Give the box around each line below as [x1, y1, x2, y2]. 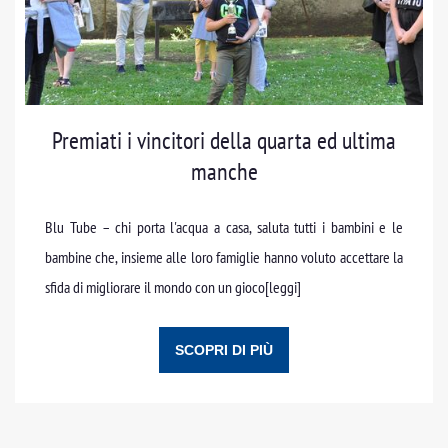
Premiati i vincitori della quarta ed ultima [52, 124, 396, 156]
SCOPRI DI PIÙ [175, 341, 273, 358]
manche [190, 155, 258, 187]
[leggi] [265, 276, 301, 297]
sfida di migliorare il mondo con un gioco [45, 276, 265, 297]
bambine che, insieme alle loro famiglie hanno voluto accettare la [45, 246, 403, 267]
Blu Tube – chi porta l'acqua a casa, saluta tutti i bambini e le [45, 216, 403, 237]
